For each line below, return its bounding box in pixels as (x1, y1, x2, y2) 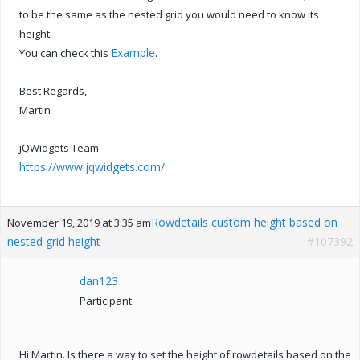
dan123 (80, 272, 118, 288)
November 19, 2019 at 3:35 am (7, 215, 151, 230)
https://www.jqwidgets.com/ (19, 158, 165, 174)
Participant (80, 292, 132, 308)
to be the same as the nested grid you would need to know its (19, 6, 319, 22)
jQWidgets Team (19, 140, 99, 155)
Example (111, 44, 155, 60)
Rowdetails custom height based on (151, 214, 337, 230)
